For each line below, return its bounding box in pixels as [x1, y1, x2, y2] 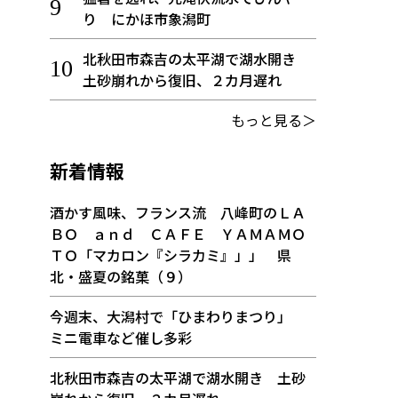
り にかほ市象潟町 [82, 8, 211, 29]
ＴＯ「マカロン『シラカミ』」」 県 [50, 244, 291, 266]
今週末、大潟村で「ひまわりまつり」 [50, 306, 306, 327]
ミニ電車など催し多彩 [50, 327, 192, 348]
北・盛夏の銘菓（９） [50, 266, 192, 287]
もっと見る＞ [231, 109, 316, 131]
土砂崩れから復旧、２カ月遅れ [82, 69, 282, 91]
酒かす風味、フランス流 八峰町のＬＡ [50, 202, 306, 223]
